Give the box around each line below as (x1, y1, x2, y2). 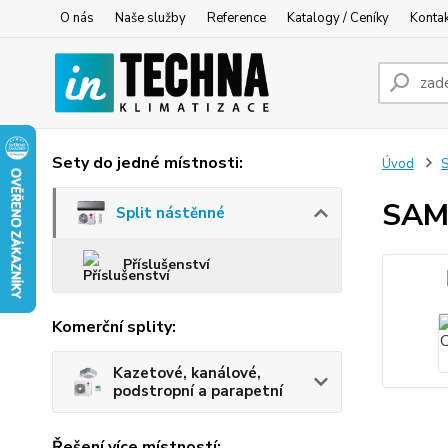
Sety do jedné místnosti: (52, 152, 243, 174)
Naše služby (115, 9, 186, 27)
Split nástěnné (116, 203, 225, 224)
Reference (207, 9, 266, 27)
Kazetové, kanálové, (113, 363, 261, 384)
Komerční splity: (52, 316, 176, 339)
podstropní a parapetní (113, 381, 283, 402)
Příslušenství (123, 255, 210, 275)
